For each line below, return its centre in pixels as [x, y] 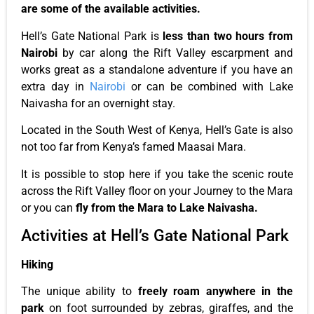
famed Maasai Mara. [193, 147]
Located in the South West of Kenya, [113, 130]
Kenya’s [121, 147]
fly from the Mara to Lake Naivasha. [167, 207]
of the [86, 9]
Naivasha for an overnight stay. [98, 103]
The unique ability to [80, 292]
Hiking [37, 264]
